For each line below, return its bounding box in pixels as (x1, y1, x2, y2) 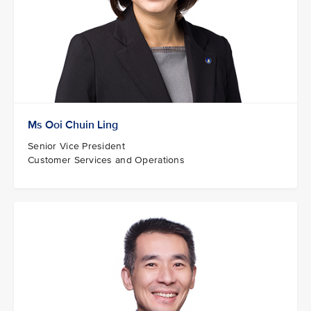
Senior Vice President (28, 140, 125, 153)
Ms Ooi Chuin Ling (28, 118, 118, 133)
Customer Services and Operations (28, 154, 185, 167)
